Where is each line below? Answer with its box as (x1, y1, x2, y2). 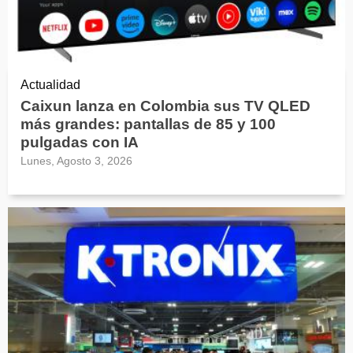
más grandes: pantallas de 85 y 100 (20, 115, 276, 132)
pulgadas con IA (20, 133, 139, 150)
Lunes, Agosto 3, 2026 (20, 154, 132, 167)
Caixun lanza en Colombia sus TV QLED (20, 97, 310, 114)
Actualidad (20, 77, 80, 91)
